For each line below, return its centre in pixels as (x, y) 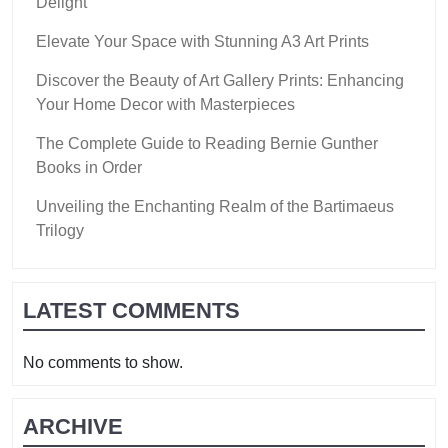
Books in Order (89, 167)
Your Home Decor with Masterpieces (165, 104)
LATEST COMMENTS (131, 310)
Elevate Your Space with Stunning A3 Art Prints (202, 41)
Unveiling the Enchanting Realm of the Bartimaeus (215, 206)
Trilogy (60, 230)
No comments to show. (103, 362)
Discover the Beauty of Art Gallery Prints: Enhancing (220, 80)
